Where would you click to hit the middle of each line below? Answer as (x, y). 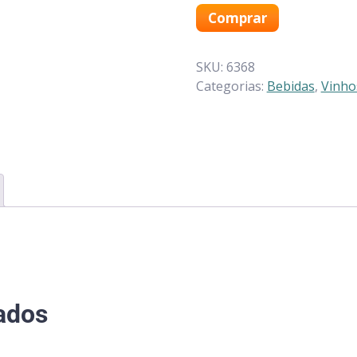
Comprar (237, 18)
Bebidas (290, 86)
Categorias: (231, 86)
